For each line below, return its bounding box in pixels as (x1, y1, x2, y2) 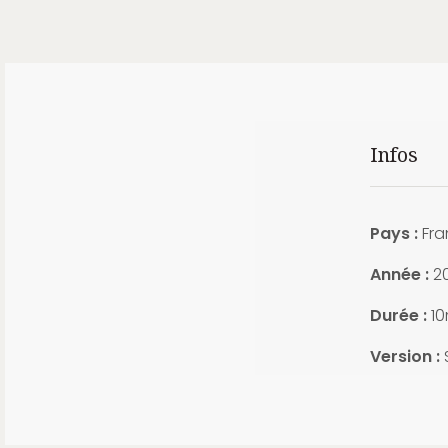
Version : (369, 345, 440, 368)
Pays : (369, 222, 418, 245)
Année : (369, 263, 429, 286)
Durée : (369, 304, 427, 327)
